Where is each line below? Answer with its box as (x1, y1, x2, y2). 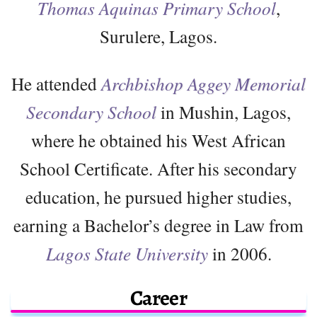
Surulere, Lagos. (100, 23, 217, 48)
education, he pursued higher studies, (25, 184, 292, 209)
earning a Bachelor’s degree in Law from (13, 212, 304, 237)
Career (129, 283, 188, 312)
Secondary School (26, 99, 156, 124)
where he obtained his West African (31, 127, 286, 152)
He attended (11, 71, 101, 96)
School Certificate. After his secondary (20, 156, 297, 180)
